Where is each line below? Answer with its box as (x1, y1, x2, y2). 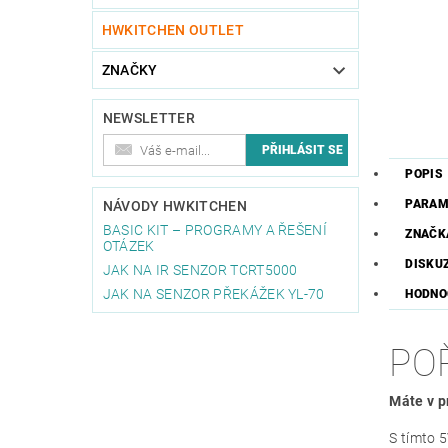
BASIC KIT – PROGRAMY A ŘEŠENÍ (102, 222, 328, 239)
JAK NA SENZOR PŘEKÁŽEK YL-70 (102, 286, 325, 303)
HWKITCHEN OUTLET (101, 22, 244, 39)
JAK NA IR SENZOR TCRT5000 (102, 262, 298, 279)
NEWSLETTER (102, 110, 195, 127)
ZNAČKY (101, 62, 158, 79)
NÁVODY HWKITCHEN (102, 198, 247, 215)
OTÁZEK (102, 238, 155, 255)
